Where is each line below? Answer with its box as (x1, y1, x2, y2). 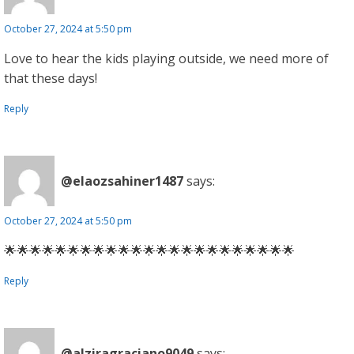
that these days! (4, 70, 97, 87)
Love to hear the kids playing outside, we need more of (4, 50, 329, 67)
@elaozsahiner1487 (61, 171, 183, 190)
